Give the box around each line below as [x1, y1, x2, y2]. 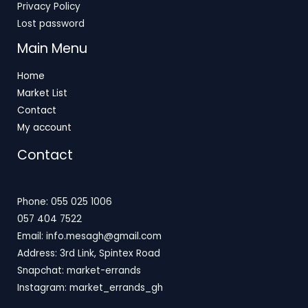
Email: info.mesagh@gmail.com [17, 230, 162, 243]
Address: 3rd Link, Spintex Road [17, 247, 160, 261]
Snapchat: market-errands [17, 264, 141, 278]
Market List [17, 87, 67, 100]
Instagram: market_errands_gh [17, 281, 163, 295]
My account [17, 121, 71, 135]
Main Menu [17, 38, 87, 58]
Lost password [17, 16, 85, 30]
